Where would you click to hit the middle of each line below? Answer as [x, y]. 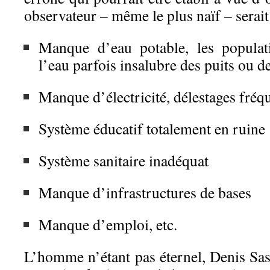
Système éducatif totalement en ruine [152, 128]
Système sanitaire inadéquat [124, 160]
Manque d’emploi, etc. [108, 224]
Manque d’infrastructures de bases [145, 192]
